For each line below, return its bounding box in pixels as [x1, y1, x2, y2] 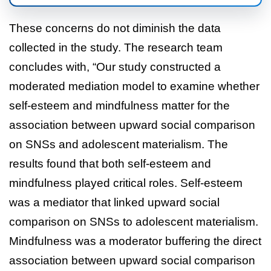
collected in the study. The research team [9, 41, 223, 54]
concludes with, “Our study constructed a [9, 60, 221, 73]
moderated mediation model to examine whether [9, 79, 260, 93]
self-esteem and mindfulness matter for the [9, 99, 230, 112]
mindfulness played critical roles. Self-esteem [9, 176, 243, 189]
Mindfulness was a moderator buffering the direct [9, 234, 261, 247]
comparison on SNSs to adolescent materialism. [9, 215, 258, 228]
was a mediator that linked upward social [9, 195, 220, 209]
